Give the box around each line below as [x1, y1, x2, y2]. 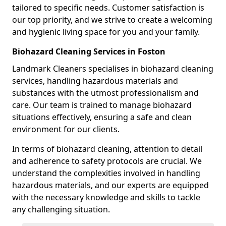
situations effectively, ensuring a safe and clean [12, 111, 192, 123]
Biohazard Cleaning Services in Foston [12, 45, 165, 57]
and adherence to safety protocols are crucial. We [12, 155, 202, 166]
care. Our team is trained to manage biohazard [12, 99, 192, 110]
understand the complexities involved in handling [12, 167, 200, 179]
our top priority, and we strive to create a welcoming [12, 14, 212, 25]
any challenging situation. [12, 203, 110, 215]
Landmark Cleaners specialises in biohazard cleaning [12, 63, 213, 74]
